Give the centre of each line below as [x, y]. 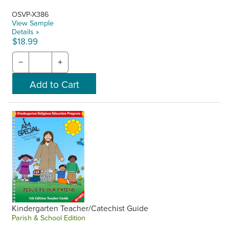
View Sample [33, 22]
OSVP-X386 [31, 14]
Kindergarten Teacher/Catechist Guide [80, 208]
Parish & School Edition [49, 218]
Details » [26, 31]
